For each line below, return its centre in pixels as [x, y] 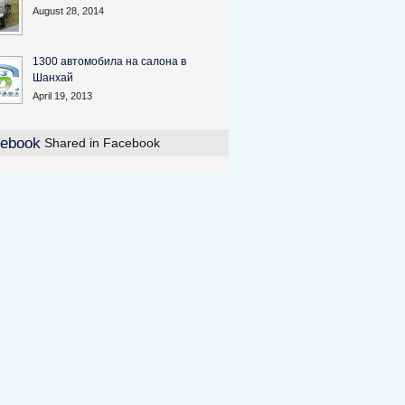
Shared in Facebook [100, 143]
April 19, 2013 [62, 96]
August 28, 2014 [68, 11]
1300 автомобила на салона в [109, 61]
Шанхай [53, 78]
